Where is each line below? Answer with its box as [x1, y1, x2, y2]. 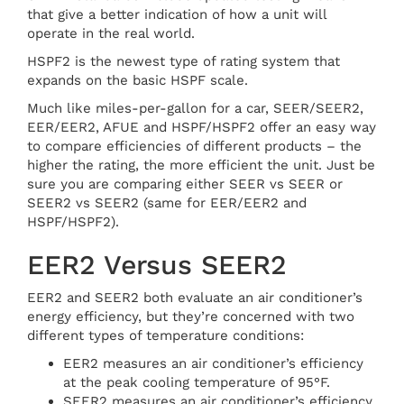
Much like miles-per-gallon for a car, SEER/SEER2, [27, 99, 363, 116]
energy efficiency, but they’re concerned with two [27, 308, 354, 325]
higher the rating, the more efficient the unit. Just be [27, 156, 375, 173]
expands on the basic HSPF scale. [27, 71, 248, 88]
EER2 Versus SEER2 [27, 248, 287, 280]
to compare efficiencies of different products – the [27, 137, 362, 154]
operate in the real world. [27, 24, 195, 41]
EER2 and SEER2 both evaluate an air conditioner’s [27, 289, 363, 306]
